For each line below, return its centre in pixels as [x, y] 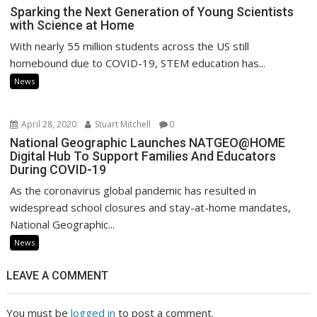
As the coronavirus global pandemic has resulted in [133, 190]
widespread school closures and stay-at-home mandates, [151, 207]
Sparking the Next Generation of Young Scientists [152, 11]
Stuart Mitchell [122, 124]
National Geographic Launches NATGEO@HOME [148, 142]
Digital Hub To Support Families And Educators [143, 156]
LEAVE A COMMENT [58, 275]
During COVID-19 [58, 169]
